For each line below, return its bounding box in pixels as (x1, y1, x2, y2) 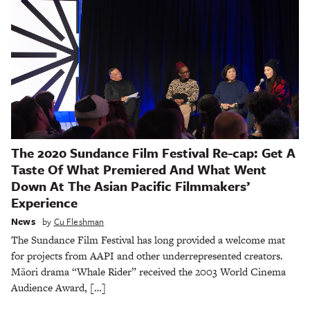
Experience (11, 192, 77, 212)
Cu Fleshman (53, 215, 104, 229)
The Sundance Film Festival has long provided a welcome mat (11, 232, 285, 248)
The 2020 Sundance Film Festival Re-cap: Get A (11, 143, 295, 162)
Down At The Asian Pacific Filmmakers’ (11, 176, 250, 195)
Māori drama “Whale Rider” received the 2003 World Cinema (11, 264, 286, 280)
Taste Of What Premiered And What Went (11, 159, 266, 179)
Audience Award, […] (11, 280, 106, 295)
